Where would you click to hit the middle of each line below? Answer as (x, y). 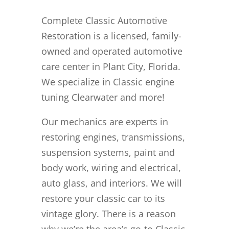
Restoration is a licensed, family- (111, 36)
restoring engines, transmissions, (113, 137)
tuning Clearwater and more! (103, 97)
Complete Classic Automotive (104, 20)
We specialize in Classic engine (108, 82)
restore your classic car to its (103, 198)
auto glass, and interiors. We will (111, 183)
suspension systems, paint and (108, 152)
